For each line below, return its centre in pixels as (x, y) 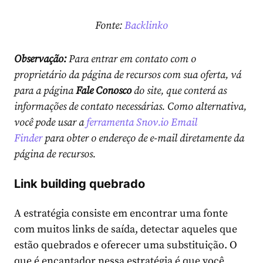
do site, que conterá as (180, 90)
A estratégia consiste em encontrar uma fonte (121, 213)
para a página (45, 90)
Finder (28, 138)
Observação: (41, 59)
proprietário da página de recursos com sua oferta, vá (128, 75)
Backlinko (146, 25)
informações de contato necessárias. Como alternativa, (130, 106)
